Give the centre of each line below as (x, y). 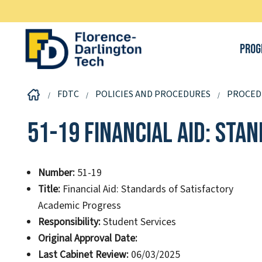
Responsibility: (69, 222)
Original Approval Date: (87, 239)
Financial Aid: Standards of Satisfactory (146, 189)
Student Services (138, 222)
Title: (49, 189)
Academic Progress (79, 206)
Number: (56, 173)
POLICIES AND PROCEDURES (153, 94)
